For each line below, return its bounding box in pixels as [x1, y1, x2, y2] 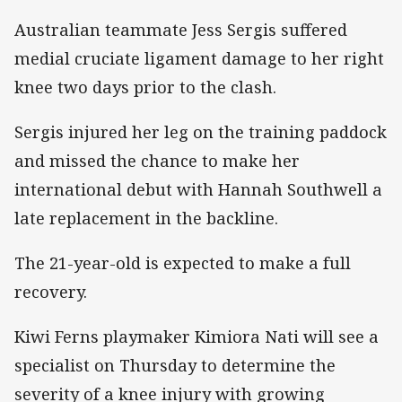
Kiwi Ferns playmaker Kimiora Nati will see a [14, 326, 379, 348]
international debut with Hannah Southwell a [14, 178, 382, 200]
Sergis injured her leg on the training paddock [14, 120, 387, 143]
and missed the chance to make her [14, 149, 300, 171]
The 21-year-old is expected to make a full [14, 251, 351, 274]
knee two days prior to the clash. [14, 75, 276, 98]
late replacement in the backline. [14, 206, 278, 229]
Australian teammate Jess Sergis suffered [14, 18, 347, 40]
